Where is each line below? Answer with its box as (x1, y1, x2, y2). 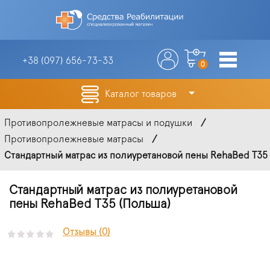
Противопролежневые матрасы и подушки (4, 118, 192, 128)
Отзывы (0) (63, 227, 110, 237)
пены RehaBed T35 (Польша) (9, 198, 171, 211)
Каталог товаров (105, 89, 180, 99)
